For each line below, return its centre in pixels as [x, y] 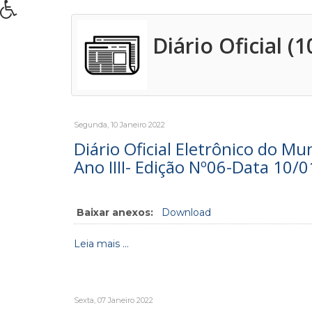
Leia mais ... [101, 244]
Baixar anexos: [115, 212]
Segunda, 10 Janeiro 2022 [119, 125]
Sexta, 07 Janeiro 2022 [114, 300]
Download [186, 212]
